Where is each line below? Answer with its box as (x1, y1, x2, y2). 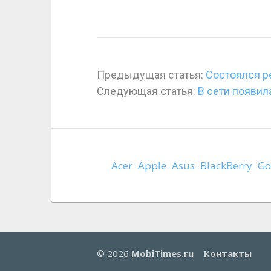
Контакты (203, 247, 252, 260)
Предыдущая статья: (96, 68, 206, 81)
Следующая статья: (96, 85, 198, 97)
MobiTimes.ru (131, 247, 194, 260)
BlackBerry (200, 158, 252, 172)
